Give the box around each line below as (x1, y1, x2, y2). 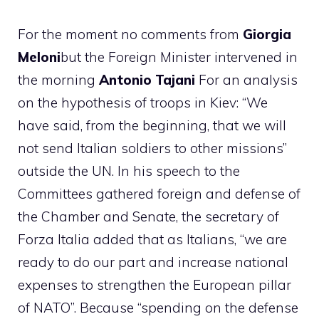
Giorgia (243, 25, 291, 43)
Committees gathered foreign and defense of (18, 184, 300, 202)
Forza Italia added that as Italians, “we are (18, 230, 287, 248)
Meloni (18, 48, 61, 66)
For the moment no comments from (18, 25, 243, 43)
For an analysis (195, 70, 298, 88)
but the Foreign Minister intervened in (61, 48, 298, 66)
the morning (18, 70, 99, 88)
